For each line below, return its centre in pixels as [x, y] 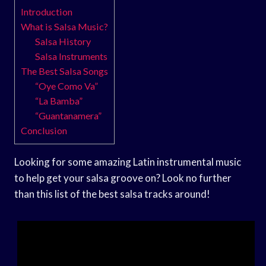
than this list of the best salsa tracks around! [112, 194]
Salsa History [63, 41]
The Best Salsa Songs [64, 71]
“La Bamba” [59, 100]
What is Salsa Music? [64, 26]
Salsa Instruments [72, 56]
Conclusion [44, 130]
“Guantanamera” [69, 115]
